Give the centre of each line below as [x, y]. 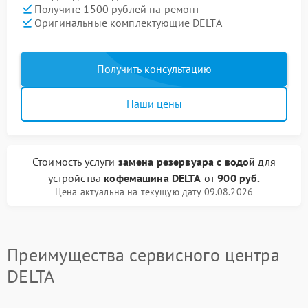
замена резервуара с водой [187, 162]
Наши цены [154, 104]
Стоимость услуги [75, 162]
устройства [76, 178]
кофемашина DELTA [153, 178]
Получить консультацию [154, 69]
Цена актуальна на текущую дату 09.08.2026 [154, 192]
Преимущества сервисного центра [143, 255]
